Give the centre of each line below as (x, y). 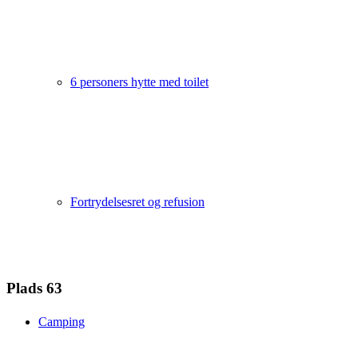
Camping (62, 322)
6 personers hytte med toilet (139, 82)
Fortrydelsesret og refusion (137, 202)
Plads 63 (34, 288)
